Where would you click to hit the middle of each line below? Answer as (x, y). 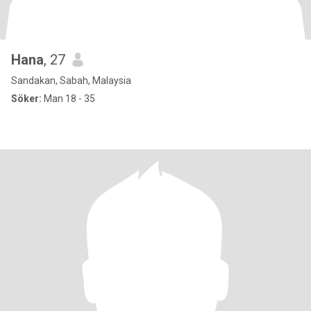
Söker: (26, 99)
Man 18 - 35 (68, 99)
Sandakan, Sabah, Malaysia (71, 81)
